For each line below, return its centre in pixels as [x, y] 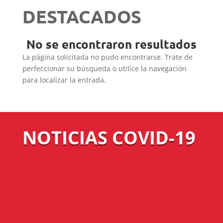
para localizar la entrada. [64, 80]
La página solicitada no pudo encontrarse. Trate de [107, 57]
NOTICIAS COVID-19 [109, 138]
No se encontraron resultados [111, 44]
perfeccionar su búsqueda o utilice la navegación [104, 68]
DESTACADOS [82, 16]
